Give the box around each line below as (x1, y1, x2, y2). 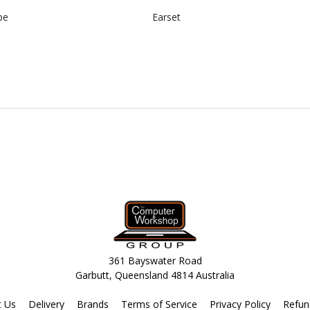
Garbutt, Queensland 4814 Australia (75, 268, 235, 282)
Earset (152, 10, 181, 24)
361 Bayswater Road (108, 254, 202, 267)
